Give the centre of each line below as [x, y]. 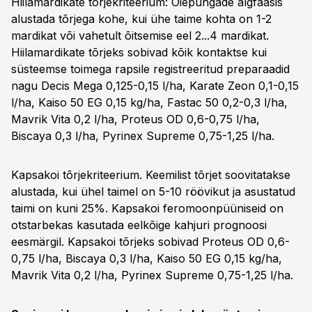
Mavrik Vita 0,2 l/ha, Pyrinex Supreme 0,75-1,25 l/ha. [152, 275]
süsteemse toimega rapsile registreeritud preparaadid [150, 69]
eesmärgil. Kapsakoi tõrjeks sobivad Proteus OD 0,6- [150, 242]
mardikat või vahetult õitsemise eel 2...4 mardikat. [140, 36]
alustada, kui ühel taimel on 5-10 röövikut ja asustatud [153, 192]
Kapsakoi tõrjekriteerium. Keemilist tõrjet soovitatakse [151, 175]
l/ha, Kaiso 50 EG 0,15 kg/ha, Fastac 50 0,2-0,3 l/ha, [149, 102]
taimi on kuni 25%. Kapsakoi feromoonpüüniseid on [147, 208]
